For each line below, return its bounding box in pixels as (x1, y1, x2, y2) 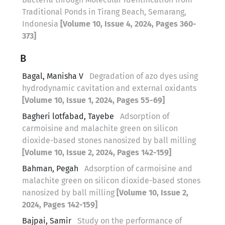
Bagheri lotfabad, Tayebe (22, 111, 116, 121)
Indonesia (22, 19, 60, 29)
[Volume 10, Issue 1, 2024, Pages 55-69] (22, 95, 165, 105)
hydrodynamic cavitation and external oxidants (22, 83, 196, 93)
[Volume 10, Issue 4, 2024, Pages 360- (60, 19, 196, 29)
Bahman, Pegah (22, 163, 80, 173)
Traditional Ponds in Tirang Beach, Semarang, (22, 7, 186, 17)
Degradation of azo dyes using (89, 71, 198, 81)
